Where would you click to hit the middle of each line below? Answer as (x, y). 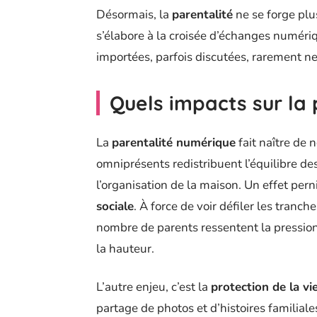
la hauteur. (125, 249)
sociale (115, 207)
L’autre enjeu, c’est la (154, 287)
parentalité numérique (174, 143)
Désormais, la (134, 15)
